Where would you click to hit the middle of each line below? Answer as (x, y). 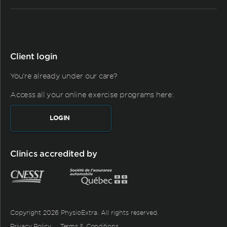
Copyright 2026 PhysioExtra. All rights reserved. (84, 212)
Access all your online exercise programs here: (92, 94)
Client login (34, 56)
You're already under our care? (64, 75)
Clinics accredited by (54, 153)
